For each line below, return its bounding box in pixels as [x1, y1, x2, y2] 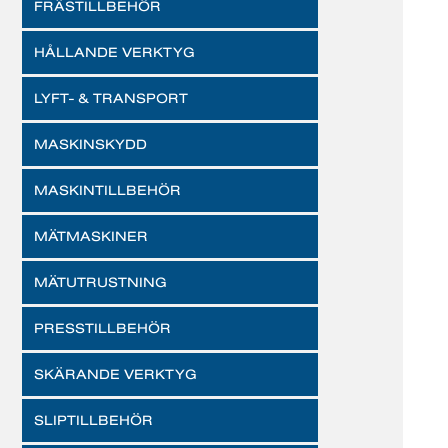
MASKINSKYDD [34, 136, 147, 152]
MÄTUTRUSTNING [34, 274, 167, 290]
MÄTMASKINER [34, 228, 148, 244]
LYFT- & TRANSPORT [34, 90, 188, 106]
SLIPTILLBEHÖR [34, 412, 153, 428]
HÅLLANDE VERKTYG [34, 44, 195, 60]
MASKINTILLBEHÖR [34, 182, 181, 198]
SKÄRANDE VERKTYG [34, 366, 197, 382]
